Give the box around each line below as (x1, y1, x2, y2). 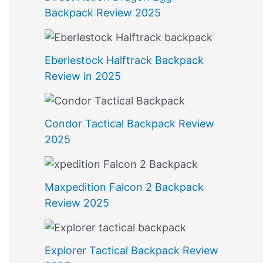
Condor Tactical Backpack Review (45, 117, 214, 130)
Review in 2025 (45, 69, 121, 82)
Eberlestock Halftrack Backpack (45, 53, 204, 66)
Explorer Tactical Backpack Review (45, 244, 218, 257)
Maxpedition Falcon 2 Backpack (45, 180, 204, 193)
